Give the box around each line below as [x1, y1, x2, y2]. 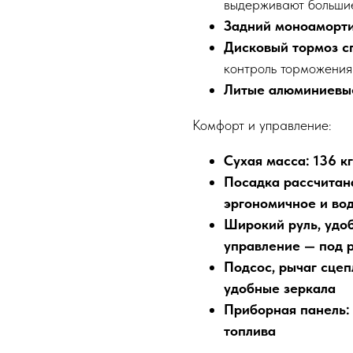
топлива [224, 322, 276, 340]
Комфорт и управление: [192, 117, 332, 134]
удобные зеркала [224, 280, 336, 297]
